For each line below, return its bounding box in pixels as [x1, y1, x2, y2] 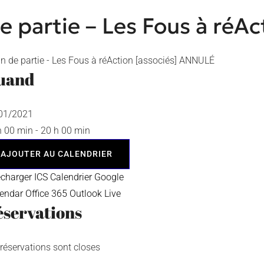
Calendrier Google [50, 171, 124, 183]
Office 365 [25, 188, 67, 199]
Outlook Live [70, 188, 121, 199]
